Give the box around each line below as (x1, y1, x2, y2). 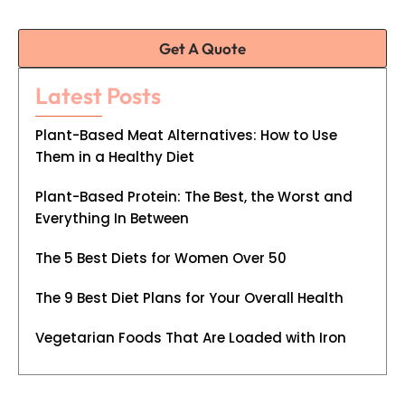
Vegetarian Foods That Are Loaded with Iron (35, 328, 346, 348)
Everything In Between (35, 209, 189, 229)
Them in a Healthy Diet (35, 147, 194, 167)
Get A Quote (159, 38, 246, 58)
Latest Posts (35, 80, 161, 110)
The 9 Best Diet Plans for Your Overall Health (35, 288, 344, 308)
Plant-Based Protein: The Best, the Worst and (35, 187, 353, 207)
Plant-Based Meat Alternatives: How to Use (35, 126, 337, 146)
